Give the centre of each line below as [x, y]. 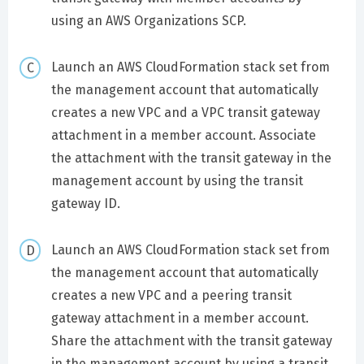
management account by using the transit [177, 181]
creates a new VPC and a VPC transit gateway [185, 113]
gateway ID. [85, 204]
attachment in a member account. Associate [183, 136]
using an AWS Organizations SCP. [148, 21]
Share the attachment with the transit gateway [191, 340]
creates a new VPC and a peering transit [171, 295]
